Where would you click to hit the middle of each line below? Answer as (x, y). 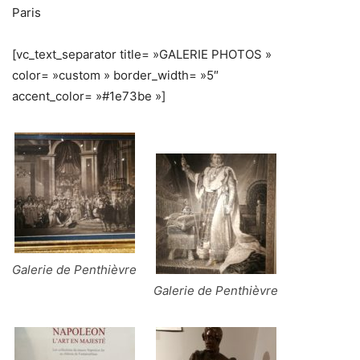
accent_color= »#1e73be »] (89, 96)
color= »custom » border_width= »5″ (115, 75)
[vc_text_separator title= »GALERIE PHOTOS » (142, 54)
